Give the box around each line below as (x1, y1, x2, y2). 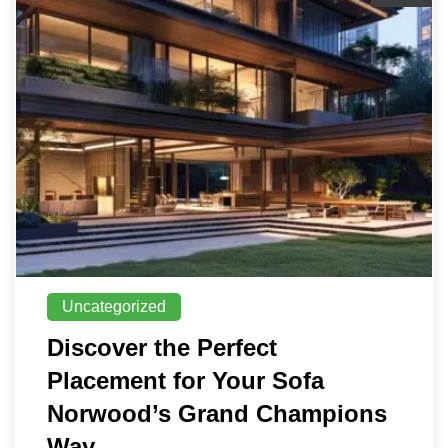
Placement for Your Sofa (47, 367, 324, 395)
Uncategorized (62, 298, 166, 316)
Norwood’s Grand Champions (47, 400, 387, 428)
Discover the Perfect (47, 334, 277, 362)
